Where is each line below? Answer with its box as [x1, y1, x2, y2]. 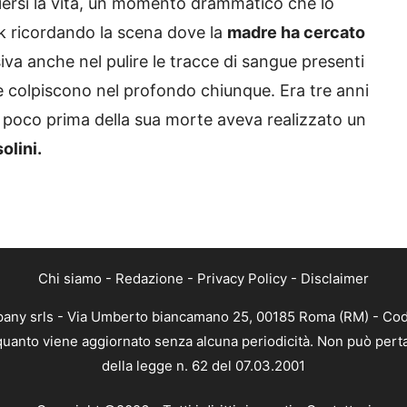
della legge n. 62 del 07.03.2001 [102, 356, 305, 374]
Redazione [115, 269, 184, 287]
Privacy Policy [197, 269, 287, 287]
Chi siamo [38, 269, 102, 287]
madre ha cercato [227, 23, 365, 43]
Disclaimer [301, 269, 369, 287]
